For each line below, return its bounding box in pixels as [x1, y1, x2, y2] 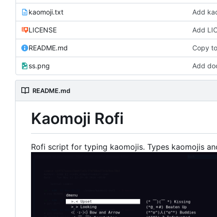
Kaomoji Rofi [31, 109, 124, 128]
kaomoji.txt [29, 8, 63, 16]
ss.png [29, 62, 50, 70]
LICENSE [29, 26, 57, 34]
